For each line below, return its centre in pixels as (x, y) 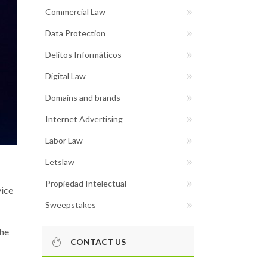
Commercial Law (75, 12)
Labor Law (64, 140)
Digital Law (66, 76)
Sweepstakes (71, 205)
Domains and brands (83, 97)
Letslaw (60, 162)
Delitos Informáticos (83, 55)
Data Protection (75, 33)
